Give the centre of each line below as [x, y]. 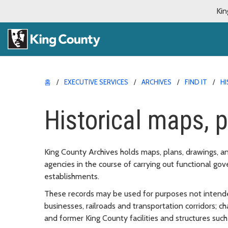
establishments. [72, 176]
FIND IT [196, 82]
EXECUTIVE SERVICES [96, 82]
